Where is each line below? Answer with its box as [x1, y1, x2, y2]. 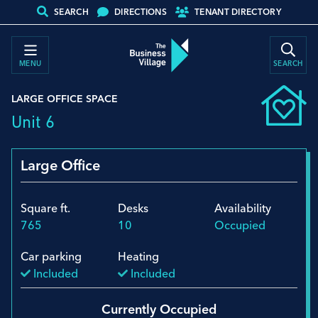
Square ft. [21, 200, 70, 215]
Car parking [21, 248, 82, 263]
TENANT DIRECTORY [194, 6, 281, 17]
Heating [117, 248, 159, 263]
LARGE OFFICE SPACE [11, 92, 118, 105]
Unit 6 [11, 111, 55, 131]
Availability [214, 200, 272, 215]
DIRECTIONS [114, 6, 167, 17]
